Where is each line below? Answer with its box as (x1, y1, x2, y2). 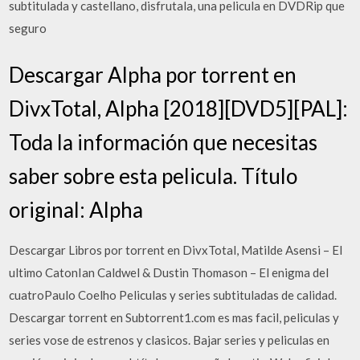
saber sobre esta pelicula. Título (9, 162, 298, 189)
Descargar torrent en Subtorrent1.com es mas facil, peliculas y (9, 309, 340, 325)
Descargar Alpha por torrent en (9, 61, 297, 88)
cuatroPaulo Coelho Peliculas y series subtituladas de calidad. (9, 287, 337, 302)
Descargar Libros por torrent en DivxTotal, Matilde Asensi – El (9, 242, 343, 257)
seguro (9, 21, 47, 35)
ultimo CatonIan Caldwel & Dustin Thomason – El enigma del (9, 264, 329, 280)
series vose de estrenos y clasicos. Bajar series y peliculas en (9, 332, 330, 347)
